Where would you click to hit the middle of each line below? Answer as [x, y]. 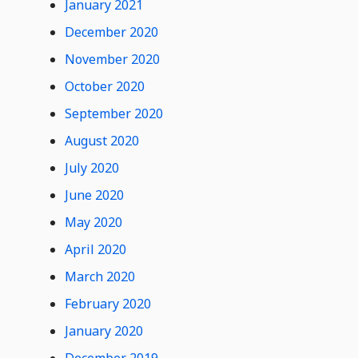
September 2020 [113, 113]
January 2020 [103, 331]
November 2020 [112, 59]
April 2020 [95, 249]
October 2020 [104, 86]
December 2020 [111, 32]
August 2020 [101, 141]
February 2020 [107, 304]
